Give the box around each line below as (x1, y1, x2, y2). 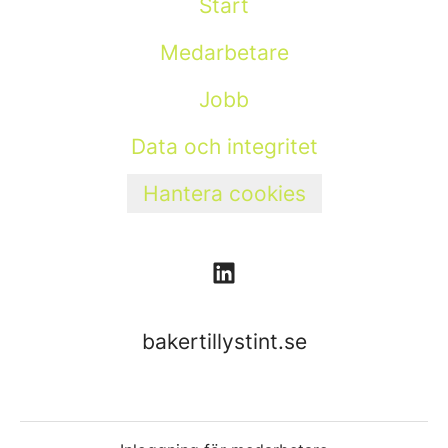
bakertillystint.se (141, 329, 307, 355)
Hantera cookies (142, 181, 306, 206)
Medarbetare (159, 40, 289, 65)
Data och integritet (130, 134, 318, 159)
